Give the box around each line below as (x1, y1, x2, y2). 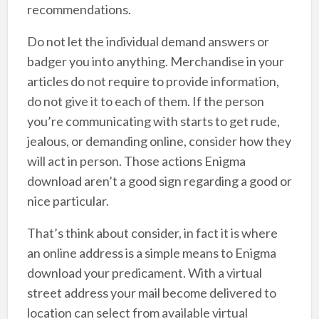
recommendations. (26, 1, 131, 18)
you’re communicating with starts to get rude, (26, 113, 280, 130)
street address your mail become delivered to (26, 285, 276, 301)
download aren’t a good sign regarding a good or (26, 173, 292, 189)
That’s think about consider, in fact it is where (26, 225, 278, 241)
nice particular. (26, 193, 109, 209)
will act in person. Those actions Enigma (26, 153, 246, 169)
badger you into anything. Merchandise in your (26, 53, 284, 70)
